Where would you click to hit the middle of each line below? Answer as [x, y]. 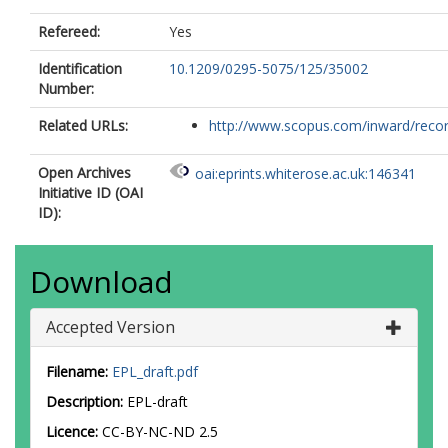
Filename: [77, 371]
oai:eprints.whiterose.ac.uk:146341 [305, 174]
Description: [84, 401]
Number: [66, 88]
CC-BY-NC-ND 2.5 [160, 431]
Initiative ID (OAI [90, 192]
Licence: [74, 431]
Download [101, 281]
